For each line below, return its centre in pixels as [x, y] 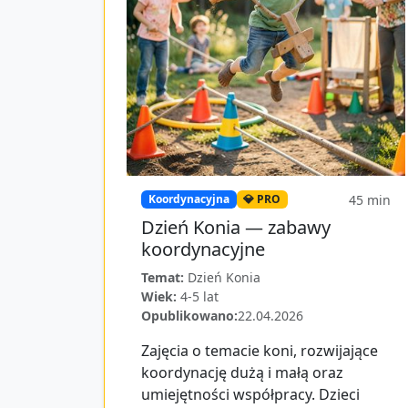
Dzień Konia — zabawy [236, 227]
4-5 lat [199, 296]
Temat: [163, 277]
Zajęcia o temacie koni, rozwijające [260, 350]
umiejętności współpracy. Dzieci [250, 394]
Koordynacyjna [189, 199]
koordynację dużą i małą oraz [242, 372]
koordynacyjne [203, 249]
